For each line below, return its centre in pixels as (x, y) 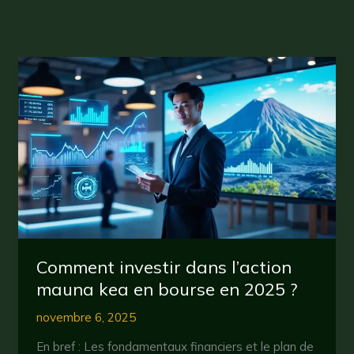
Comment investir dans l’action (164, 267)
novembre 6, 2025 (86, 318)
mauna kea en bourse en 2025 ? (167, 290)
